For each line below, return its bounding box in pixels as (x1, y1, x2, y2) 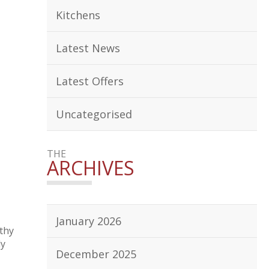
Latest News (56, 41, 120, 55)
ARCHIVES (47, 155, 134, 181)
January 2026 (56, 214, 121, 228)
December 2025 (56, 247, 136, 261)
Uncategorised (56, 107, 132, 121)
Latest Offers (56, 74, 124, 88)
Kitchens (56, 8, 100, 22)
